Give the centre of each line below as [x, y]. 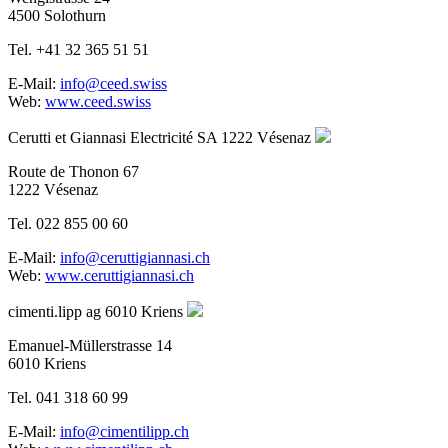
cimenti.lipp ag [54, 311]
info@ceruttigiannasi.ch [135, 257]
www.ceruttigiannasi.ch [119, 275]
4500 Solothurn [57, 15]
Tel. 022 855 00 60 [68, 223]
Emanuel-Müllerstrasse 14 [90, 345]
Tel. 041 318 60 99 [68, 397]
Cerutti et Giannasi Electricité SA [112, 137]
